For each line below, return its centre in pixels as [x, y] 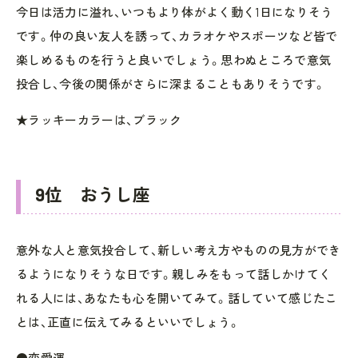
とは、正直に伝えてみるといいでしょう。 [128, 322]
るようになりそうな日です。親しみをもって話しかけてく [174, 274]
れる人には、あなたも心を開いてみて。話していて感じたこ [177, 298]
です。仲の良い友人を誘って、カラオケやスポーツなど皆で [177, 36]
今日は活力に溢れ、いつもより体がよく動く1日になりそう [175, 12]
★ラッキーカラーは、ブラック [99, 119]
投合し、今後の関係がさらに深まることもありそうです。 [171, 84]
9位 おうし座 [93, 194]
